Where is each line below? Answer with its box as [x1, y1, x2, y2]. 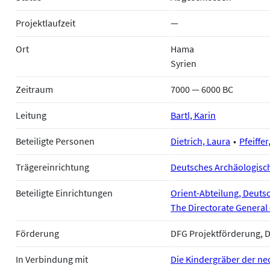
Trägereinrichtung [16, 160, 89, 173]
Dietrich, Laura [171, 134, 230, 147]
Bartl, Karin [171, 108, 216, 121]
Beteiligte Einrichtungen [16, 186, 113, 199]
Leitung [16, 108, 46, 121]
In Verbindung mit [16, 253, 88, 265]
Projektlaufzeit [16, 16, 75, 29]
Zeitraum [16, 83, 53, 95]
